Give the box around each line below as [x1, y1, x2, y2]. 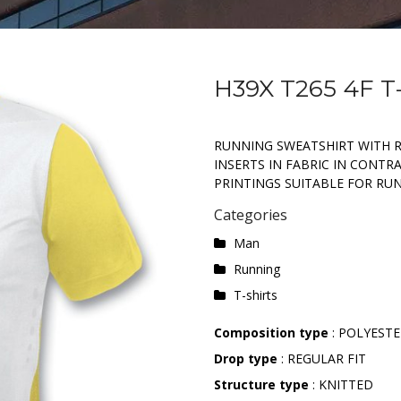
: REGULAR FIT [277, 350, 366, 367]
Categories [214, 205, 287, 225]
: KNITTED [309, 376, 373, 393]
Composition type [214, 324, 332, 341]
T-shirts [233, 286, 277, 303]
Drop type [214, 350, 277, 367]
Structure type [214, 376, 309, 393]
